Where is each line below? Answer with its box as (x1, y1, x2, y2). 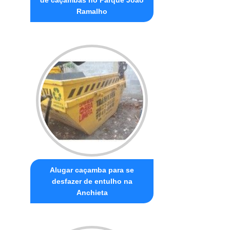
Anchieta (76, 188, 108, 197)
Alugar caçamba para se (50, 165, 135, 174)
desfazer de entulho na (51, 177, 132, 185)
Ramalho (76, 7, 108, 15)
